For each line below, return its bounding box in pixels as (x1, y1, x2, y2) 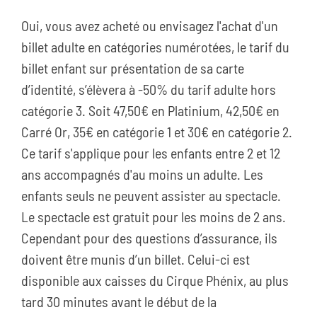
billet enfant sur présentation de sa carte (21, 59, 244, 76)
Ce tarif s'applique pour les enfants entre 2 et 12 (21, 144, 280, 161)
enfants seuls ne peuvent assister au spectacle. (21, 187, 281, 204)
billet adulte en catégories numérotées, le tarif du (21, 38, 289, 55)
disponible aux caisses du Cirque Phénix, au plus (21, 272, 289, 289)
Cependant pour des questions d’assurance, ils (21, 229, 277, 246)
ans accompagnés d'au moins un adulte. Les (21, 166, 263, 183)
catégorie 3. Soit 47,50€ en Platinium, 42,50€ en (21, 102, 279, 119)
